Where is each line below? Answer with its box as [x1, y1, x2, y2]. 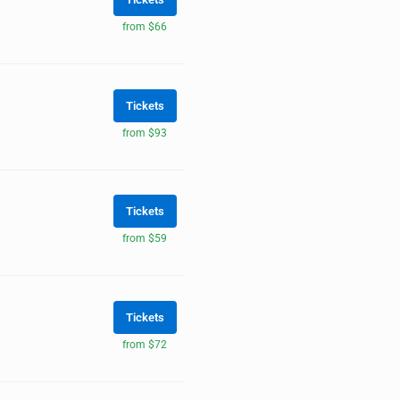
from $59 [122, 232, 167, 246]
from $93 [122, 126, 167, 139]
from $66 [122, 20, 167, 33]
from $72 [122, 338, 167, 352]
